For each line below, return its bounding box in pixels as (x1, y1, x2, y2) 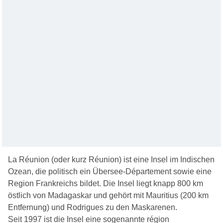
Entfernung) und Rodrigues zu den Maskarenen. (8, 203, 178, 212)
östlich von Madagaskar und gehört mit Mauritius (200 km (8, 191, 209, 200)
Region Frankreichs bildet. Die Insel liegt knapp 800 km (8, 179, 204, 188)
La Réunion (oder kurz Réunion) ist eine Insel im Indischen (8, 155, 215, 164)
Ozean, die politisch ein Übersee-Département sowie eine (8, 167, 212, 176)
